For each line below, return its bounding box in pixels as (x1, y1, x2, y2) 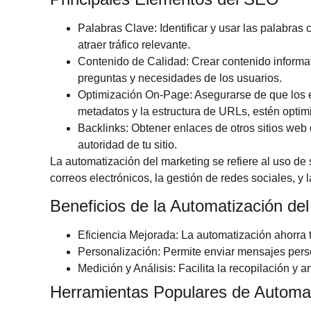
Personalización (78, 246, 158, 258)
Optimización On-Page (78, 88, 190, 101)
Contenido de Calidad (78, 55, 186, 67)
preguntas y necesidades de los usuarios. (78, 72, 282, 84)
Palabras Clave (78, 22, 154, 34)
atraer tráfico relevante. (78, 38, 190, 51)
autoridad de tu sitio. (78, 138, 177, 151)
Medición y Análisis (78, 262, 173, 275)
